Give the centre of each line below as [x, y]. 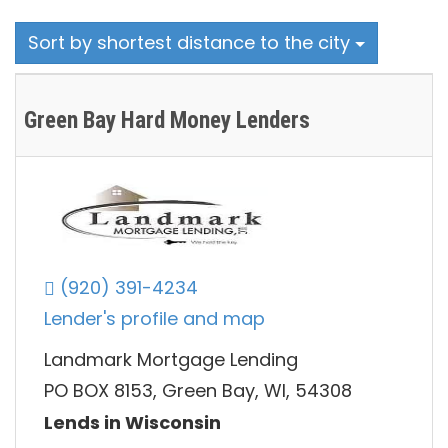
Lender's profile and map [154, 319]
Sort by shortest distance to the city [191, 42]
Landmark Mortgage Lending [171, 359]
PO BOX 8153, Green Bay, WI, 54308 [198, 391]
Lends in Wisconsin [132, 422]
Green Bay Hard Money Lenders [167, 120]
